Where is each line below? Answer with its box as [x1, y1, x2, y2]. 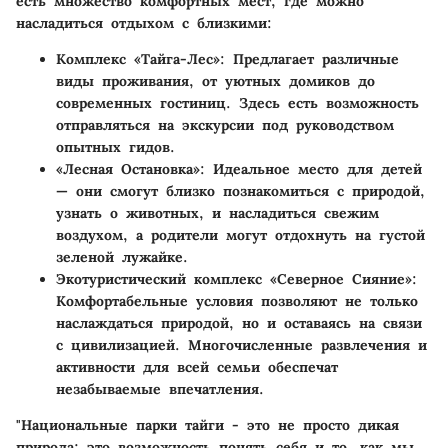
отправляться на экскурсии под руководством [56, 116, 394, 135]
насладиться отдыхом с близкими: [16, 14, 272, 33]
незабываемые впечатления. [56, 380, 264, 399]
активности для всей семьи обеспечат [56, 358, 338, 377]
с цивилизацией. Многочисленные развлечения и [56, 336, 427, 355]
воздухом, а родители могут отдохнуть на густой [56, 226, 425, 245]
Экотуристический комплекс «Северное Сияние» [56, 270, 412, 289]
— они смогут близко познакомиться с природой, [56, 182, 425, 201]
